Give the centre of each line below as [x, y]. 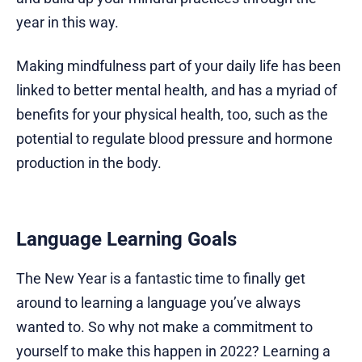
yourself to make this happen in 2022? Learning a [173, 351]
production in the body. [89, 163]
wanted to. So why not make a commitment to [164, 327]
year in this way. [67, 23]
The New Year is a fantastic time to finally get [161, 279]
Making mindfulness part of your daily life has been [179, 66]
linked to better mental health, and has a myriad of [177, 90]
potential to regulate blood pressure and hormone [175, 139]
